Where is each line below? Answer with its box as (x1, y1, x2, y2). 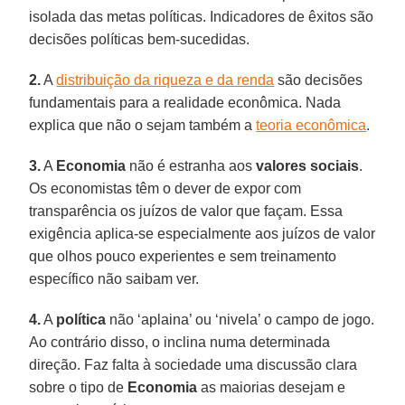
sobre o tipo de (29, 379, 128, 395)
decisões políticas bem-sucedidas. (29, 31, 250, 47)
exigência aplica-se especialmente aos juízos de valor (29, 225, 376, 241)
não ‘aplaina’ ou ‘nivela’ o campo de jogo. (106, 311, 375, 327)
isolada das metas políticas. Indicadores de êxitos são (29, 8, 374, 24)
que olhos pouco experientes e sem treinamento (29, 248, 337, 264)
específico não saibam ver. (29, 270, 200, 287)
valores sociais (256, 157, 360, 174)
